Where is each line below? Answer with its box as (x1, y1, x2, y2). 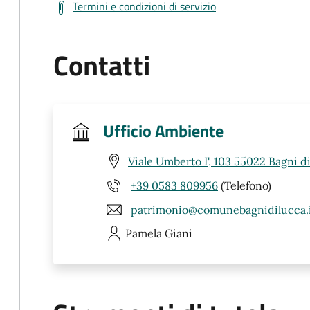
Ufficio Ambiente (103, 118, 224, 143)
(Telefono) (218, 178, 271, 192)
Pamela (125, 226, 162, 240)
